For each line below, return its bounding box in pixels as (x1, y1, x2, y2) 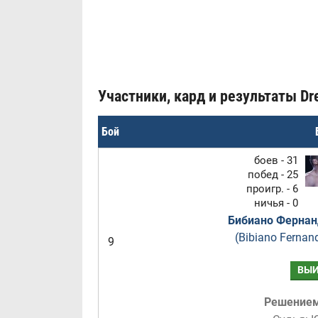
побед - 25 (247, 168, 298, 181)
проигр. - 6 (246, 182, 298, 195)
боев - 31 (253, 154, 298, 167)
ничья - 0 (253, 197, 298, 209)
